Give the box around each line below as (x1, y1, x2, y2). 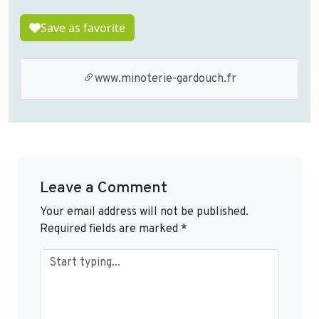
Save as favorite (41, 20, 125, 36)
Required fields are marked (40, 222, 181, 237)
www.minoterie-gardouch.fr (94, 72, 236, 87)
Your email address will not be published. (40, 205, 249, 220)
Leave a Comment (40, 179, 167, 199)
